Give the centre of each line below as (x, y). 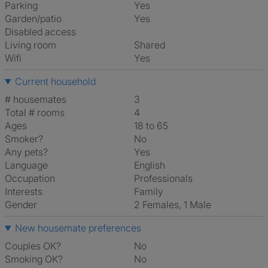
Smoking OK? (34, 259)
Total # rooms (35, 112)
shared (153, 45)
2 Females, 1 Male (176, 205)
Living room (31, 45)
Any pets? (26, 152)
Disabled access (40, 32)
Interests (24, 191)
